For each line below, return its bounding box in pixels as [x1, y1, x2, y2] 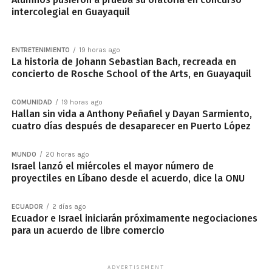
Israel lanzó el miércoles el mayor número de [11, 160, 214, 172]
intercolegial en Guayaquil [11, 6, 130, 18]
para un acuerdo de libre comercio [11, 225, 165, 237]
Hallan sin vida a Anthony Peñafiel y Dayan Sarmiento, [11, 108, 252, 120]
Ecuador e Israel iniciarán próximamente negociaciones [11, 212, 257, 225]
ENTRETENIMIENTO [11, 46, 70, 55]
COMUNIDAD [11, 98, 52, 107]
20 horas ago [45, 151, 89, 159]
